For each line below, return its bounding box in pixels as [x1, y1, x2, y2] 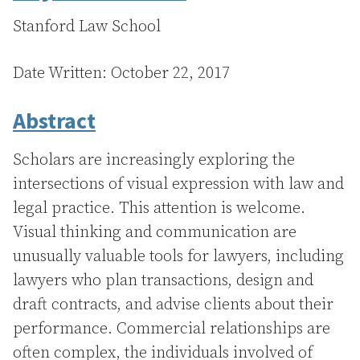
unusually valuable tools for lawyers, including [13, 247, 344, 267]
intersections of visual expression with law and [13, 174, 344, 194]
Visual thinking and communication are [13, 223, 297, 243]
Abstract [13, 106, 96, 135]
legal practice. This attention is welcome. [13, 198, 305, 219]
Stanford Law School [13, 17, 161, 37]
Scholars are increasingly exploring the [13, 150, 295, 170]
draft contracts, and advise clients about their [13, 295, 333, 315]
